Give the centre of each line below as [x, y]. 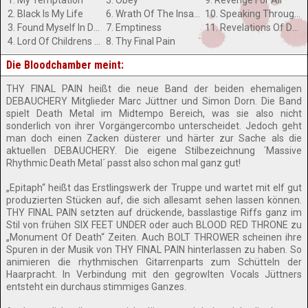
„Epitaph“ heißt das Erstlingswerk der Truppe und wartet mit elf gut [154, 188]
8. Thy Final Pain [141, 41]
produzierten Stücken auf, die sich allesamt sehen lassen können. [154, 200]
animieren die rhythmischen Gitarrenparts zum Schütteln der [154, 262]
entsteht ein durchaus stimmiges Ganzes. [96, 287]
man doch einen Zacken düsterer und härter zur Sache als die [154, 138]
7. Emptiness [134, 27]
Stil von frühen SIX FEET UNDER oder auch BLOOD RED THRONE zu [154, 225]
